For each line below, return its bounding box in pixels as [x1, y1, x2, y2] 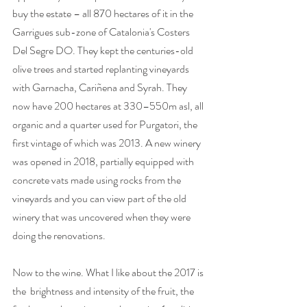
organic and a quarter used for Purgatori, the [12, 116, 199, 132]
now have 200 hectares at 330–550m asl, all [12, 98, 206, 114]
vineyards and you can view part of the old [12, 191, 188, 206]
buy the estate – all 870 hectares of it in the [12, 5, 195, 21]
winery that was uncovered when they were [12, 209, 193, 225]
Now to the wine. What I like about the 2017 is [12, 265, 206, 280]
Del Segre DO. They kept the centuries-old [12, 42, 195, 58]
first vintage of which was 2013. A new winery [12, 135, 203, 151]
